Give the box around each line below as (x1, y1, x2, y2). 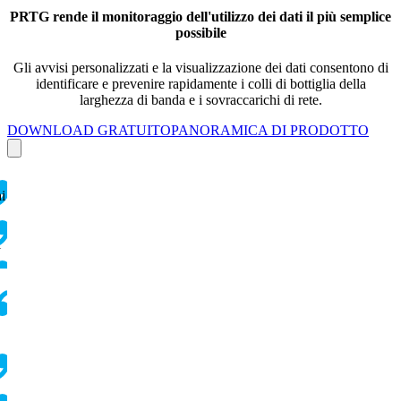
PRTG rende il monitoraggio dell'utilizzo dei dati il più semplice (10, 9, 391, 25)
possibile (175, 25, 226, 41)
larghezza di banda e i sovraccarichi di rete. (79, 92, 322, 108)
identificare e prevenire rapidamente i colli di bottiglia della (35, 76, 366, 92)
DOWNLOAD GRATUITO (7, 123, 171, 139)
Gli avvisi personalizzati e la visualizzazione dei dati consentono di (13, 60, 388, 76)
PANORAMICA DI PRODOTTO (171, 123, 369, 139)
